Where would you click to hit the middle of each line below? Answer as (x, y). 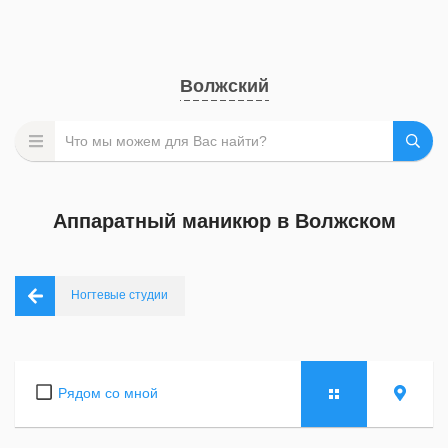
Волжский (224, 86)
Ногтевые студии (119, 295)
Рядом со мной (108, 393)
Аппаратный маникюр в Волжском (224, 221)
